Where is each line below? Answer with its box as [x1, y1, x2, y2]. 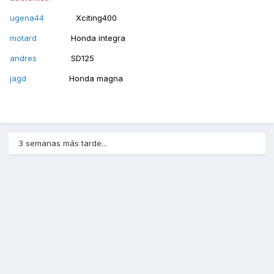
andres [10, 53, 71, 64]
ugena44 [10, 13, 46, 23]
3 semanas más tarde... [18, 138, 107, 149]
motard [10, 33, 68, 43]
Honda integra [68, 33, 125, 43]
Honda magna [69, 73, 123, 84]
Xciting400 [46, 13, 117, 23]
